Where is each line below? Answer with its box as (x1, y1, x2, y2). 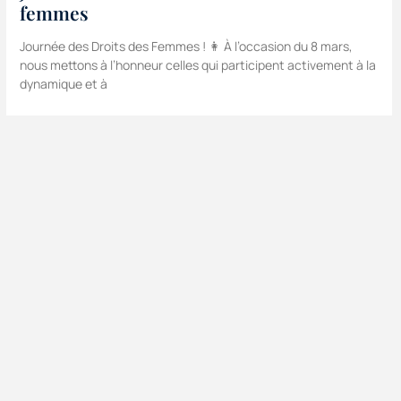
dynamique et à (19, 75, 107, 93)
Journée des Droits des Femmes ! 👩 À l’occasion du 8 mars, (19, 38, 353, 55)
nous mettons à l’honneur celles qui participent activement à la (19, 56, 376, 74)
